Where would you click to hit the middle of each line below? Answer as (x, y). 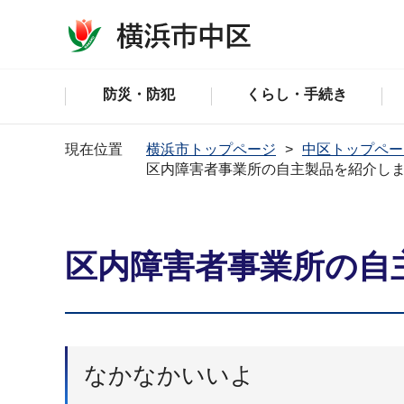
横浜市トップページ (211, 149)
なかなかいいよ (169, 375)
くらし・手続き (297, 94)
